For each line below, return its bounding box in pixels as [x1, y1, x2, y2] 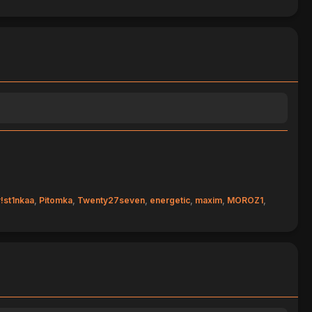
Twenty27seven [77, 195, 145, 206]
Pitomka [38, 195, 72, 206]
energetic [149, 195, 190, 206]
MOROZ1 [226, 195, 263, 206]
